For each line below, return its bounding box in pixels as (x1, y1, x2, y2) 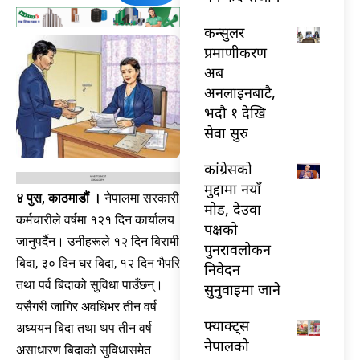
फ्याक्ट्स (204, 315, 249, 335)
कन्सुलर (204, 22, 244, 42)
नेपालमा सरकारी (104, 190, 179, 206)
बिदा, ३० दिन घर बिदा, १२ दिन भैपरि (16, 255, 180, 271)
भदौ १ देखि (204, 102, 266, 122)
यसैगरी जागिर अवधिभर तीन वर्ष (16, 298, 157, 314)
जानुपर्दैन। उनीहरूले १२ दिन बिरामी (16, 233, 179, 249)
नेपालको (204, 335, 249, 355)
